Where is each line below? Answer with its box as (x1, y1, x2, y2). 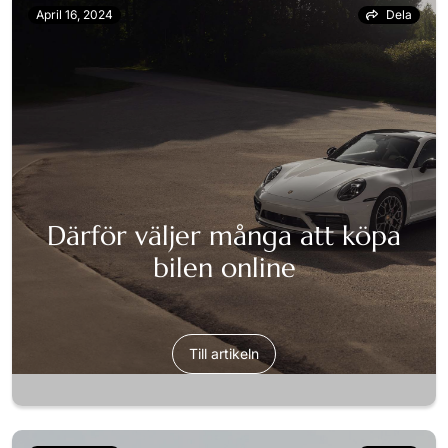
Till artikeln (189, 345, 259, 363)
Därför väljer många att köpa (47, 219, 401, 254)
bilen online (152, 251, 296, 286)
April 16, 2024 (36, 7, 113, 23)
